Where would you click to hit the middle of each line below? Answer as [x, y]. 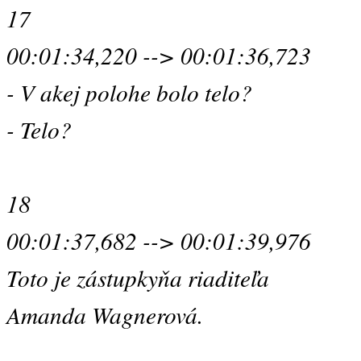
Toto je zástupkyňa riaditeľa [138, 278]
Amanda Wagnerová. [105, 315]
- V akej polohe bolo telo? [129, 92]
